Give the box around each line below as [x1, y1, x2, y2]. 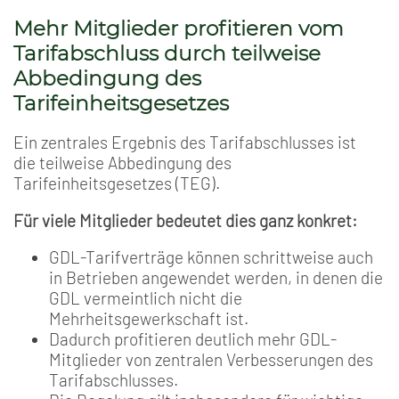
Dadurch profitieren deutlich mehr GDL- [49, 329, 337, 350]
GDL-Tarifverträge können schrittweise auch [49, 247, 373, 268]
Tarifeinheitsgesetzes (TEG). [13, 173, 220, 194]
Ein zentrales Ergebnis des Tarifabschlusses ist [13, 132, 356, 153]
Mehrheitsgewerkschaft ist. [49, 308, 248, 330]
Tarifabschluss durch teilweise [13, 40, 321, 66]
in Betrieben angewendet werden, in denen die [49, 267, 383, 289]
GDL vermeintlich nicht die [49, 288, 242, 309]
